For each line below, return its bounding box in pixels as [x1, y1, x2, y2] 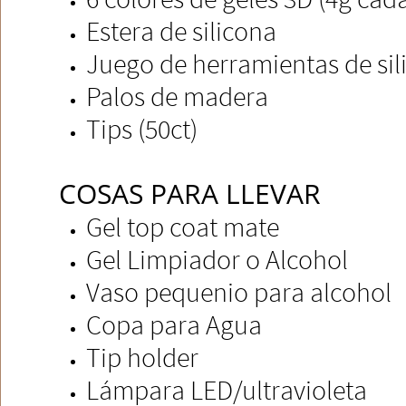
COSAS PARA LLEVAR [59, 175, 321, 212]
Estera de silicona [86, 14, 276, 48]
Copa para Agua [86, 307, 262, 342]
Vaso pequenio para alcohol [86, 275, 391, 309]
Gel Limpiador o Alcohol [86, 242, 348, 276]
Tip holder [86, 340, 198, 374]
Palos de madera [86, 79, 268, 113]
